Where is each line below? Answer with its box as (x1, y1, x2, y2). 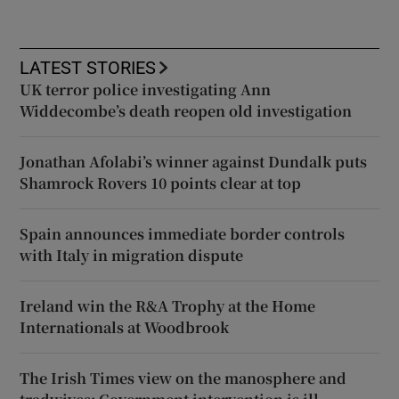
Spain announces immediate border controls (20, 223, 346, 244)
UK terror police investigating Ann (20, 78, 272, 100)
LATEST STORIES (20, 58, 157, 77)
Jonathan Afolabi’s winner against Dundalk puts (20, 151, 368, 172)
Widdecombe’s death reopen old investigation (20, 100, 353, 121)
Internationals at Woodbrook (20, 316, 230, 338)
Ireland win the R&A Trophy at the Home (20, 295, 316, 316)
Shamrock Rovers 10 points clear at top (20, 172, 302, 193)
